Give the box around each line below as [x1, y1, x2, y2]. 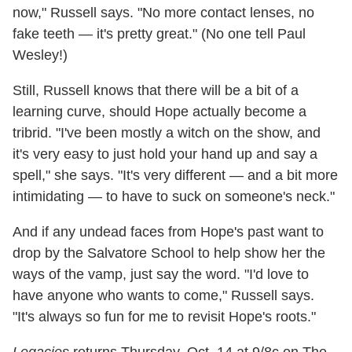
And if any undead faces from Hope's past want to [13, 224, 324, 240]
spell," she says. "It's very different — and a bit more [13, 167, 338, 184]
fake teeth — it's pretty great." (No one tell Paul [13, 26, 306, 42]
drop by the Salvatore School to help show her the [13, 245, 325, 262]
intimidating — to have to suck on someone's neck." [13, 189, 335, 205]
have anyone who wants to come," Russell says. [13, 288, 314, 304]
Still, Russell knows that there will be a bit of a [13, 82, 299, 99]
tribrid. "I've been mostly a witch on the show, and [13, 125, 321, 141]
